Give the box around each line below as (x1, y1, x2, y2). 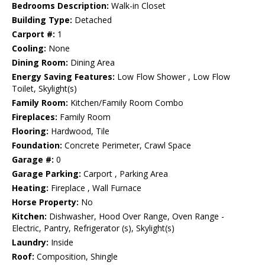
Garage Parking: (12, 168, 81, 180)
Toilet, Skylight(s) (12, 83, 77, 95)
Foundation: (12, 140, 62, 151)
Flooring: (12, 125, 49, 137)
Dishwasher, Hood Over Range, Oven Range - (47, 211, 224, 222)
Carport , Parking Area (81, 168, 168, 180)
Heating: (12, 182, 49, 194)
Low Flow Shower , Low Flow (115, 71, 230, 83)
